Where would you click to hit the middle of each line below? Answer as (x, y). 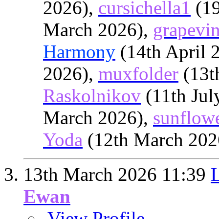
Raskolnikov (92, 96)
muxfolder (138, 74)
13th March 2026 (93, 174)
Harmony (79, 52)
